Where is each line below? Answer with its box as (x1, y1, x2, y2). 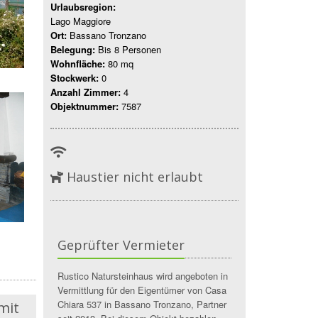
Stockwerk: (50, 71, 99, 84)
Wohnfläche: (50, 57, 105, 70)
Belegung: (50, 43, 95, 56)
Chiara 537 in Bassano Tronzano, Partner (57, 297, 226, 311)
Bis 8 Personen (95, 43, 161, 56)
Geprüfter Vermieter (57, 236, 185, 253)
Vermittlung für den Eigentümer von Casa (57, 283, 226, 297)
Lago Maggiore (50, 14, 111, 28)
